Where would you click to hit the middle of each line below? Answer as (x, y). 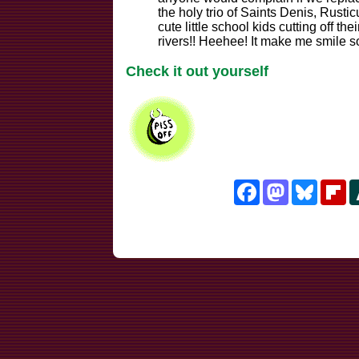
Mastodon (316, 185)
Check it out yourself (197, 72)
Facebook (288, 185)
